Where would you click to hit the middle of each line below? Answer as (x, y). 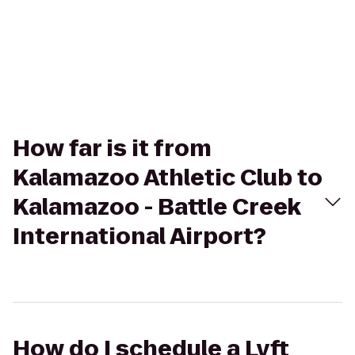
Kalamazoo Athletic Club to (168, 178)
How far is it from (112, 149)
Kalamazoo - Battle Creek (157, 207)
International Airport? (139, 237)
